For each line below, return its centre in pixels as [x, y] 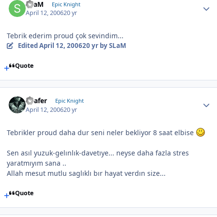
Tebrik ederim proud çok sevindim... [65, 36]
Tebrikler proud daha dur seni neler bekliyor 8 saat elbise [101, 132]
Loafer [37, 101]
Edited [28, 46]
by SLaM [112, 46]
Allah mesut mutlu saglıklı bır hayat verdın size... [86, 173]
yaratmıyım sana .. [37, 163]
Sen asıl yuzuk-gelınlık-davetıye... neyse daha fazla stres [98, 153]
